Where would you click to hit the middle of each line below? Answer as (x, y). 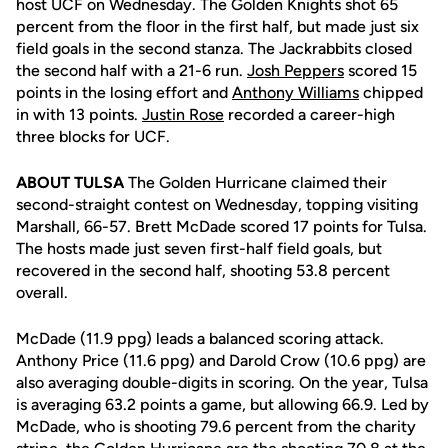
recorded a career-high (309, 114)
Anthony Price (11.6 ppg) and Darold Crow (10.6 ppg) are (221, 360)
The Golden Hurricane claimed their (255, 182)
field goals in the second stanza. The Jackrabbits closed (214, 48)
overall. (42, 292)
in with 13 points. (79, 114)
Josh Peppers (295, 70)
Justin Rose (183, 114)
